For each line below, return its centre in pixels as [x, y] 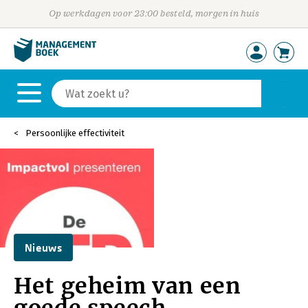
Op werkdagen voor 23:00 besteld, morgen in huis [154, 13]
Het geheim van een [128, 286]
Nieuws [43, 247]
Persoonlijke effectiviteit [75, 133]
